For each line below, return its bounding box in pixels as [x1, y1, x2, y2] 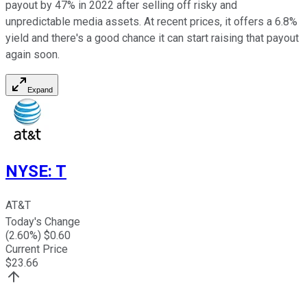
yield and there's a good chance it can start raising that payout [5, 31, 299, 45]
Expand [27, 85, 53, 94]
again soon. [5, 47, 60, 61]
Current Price [5, 243, 68, 256]
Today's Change [5, 215, 80, 229]
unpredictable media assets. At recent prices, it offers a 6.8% [5, 14, 297, 28]
